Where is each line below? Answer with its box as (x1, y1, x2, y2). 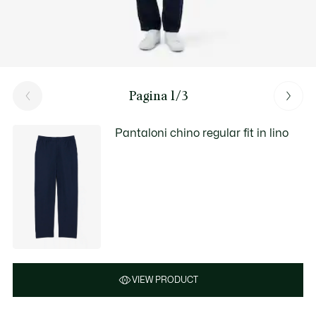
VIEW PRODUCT (132, 275, 198, 284)
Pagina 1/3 (128, 87, 188, 104)
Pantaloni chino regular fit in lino (115, 128, 289, 139)
